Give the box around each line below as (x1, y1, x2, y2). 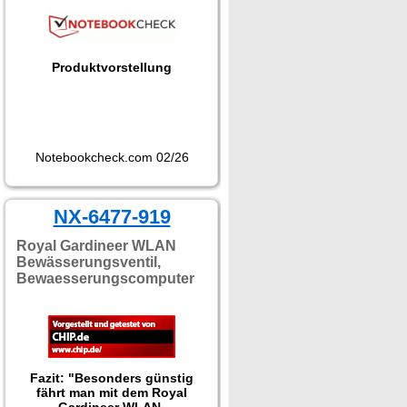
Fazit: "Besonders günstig (30, 371, 194, 385)
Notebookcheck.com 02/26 (35, 150, 189, 164)
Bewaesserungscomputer (16, 271, 194, 286)
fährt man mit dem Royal (36, 385, 187, 400)
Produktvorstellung (52, 60, 172, 74)
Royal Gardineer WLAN (16, 238, 176, 253)
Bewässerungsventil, (16, 254, 161, 270)
